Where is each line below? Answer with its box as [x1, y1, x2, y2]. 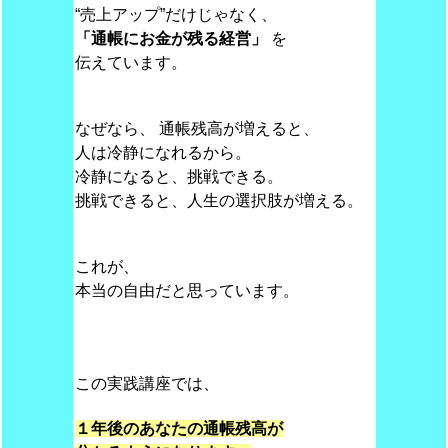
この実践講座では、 [74, 375, 219, 392]
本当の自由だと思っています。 [74, 282, 299, 299]
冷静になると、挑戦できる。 [74, 168, 283, 185]
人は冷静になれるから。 [74, 144, 251, 161]
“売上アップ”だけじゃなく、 [74, 6, 277, 23]
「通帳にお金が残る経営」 [74, 30, 271, 47]
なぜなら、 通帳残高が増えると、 [74, 120, 319, 137]
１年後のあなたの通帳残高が [74, 420, 283, 437]
